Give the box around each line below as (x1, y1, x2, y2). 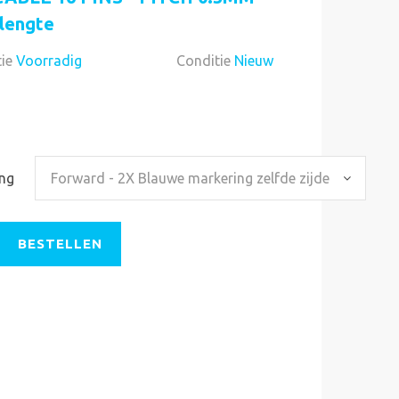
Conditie (176, 53, 232, 69)
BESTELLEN (18, 236, 102, 251)
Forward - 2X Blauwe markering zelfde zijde (51, 170, 330, 186)
